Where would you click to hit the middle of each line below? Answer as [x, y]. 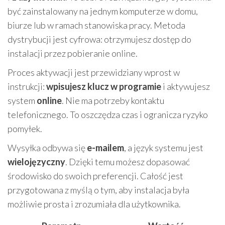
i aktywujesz [186, 86]
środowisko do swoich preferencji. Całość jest [95, 176]
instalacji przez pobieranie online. [73, 53]
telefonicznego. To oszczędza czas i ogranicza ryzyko [108, 115]
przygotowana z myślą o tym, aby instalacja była [98, 190]
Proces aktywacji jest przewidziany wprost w [94, 72]
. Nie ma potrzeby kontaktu [113, 100]
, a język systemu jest [164, 148]
